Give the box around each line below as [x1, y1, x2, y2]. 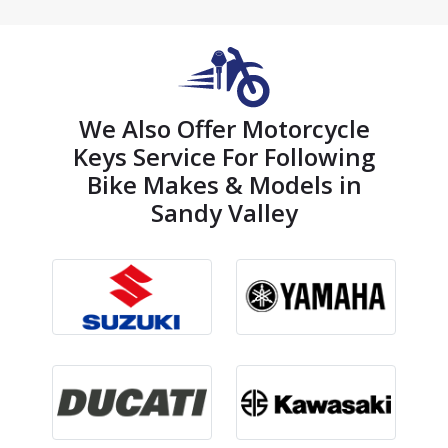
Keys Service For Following [73, 140, 375, 173]
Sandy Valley [150, 196, 298, 229]
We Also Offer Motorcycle [78, 112, 370, 145]
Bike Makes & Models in [86, 168, 362, 201]
